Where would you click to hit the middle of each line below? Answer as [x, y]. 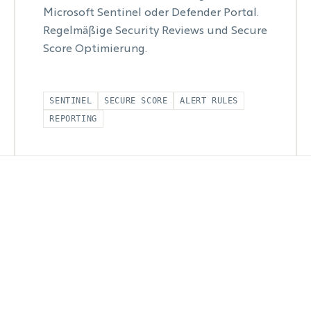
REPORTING [73, 119]
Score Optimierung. [95, 49]
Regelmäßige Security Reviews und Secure [155, 31]
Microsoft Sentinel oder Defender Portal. [151, 13]
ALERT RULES [209, 101]
